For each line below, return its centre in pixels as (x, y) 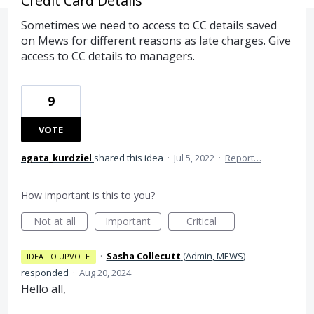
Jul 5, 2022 (194, 158)
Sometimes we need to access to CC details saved (149, 26)
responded (46, 273)
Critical (202, 221)
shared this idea (130, 158)
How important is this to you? (88, 196)
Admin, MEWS (214, 256)
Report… (243, 158)
